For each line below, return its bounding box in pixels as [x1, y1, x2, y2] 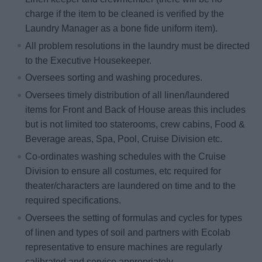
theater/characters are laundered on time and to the [25, 181, 236, 191]
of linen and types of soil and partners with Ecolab [25, 227, 230, 237]
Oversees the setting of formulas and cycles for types [25, 212, 242, 223]
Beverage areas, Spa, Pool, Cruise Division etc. [25, 134, 222, 144]
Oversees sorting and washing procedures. [25, 73, 202, 83]
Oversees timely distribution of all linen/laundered [25, 90, 229, 101]
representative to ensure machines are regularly [25, 242, 222, 252]
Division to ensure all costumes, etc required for [25, 166, 221, 177]
